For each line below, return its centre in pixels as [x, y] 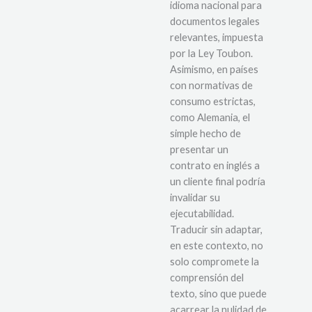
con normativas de [211, 85]
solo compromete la [214, 261]
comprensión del [207, 277]
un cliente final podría [218, 181]
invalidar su [195, 197]
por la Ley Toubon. [211, 53]
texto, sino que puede [218, 293]
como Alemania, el [210, 117]
